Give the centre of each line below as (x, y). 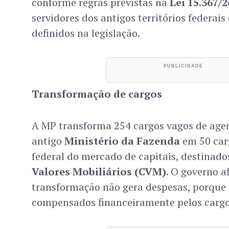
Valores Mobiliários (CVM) (99, 172)
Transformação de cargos (97, 94)
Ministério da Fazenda (122, 141)
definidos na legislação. (86, 33)
